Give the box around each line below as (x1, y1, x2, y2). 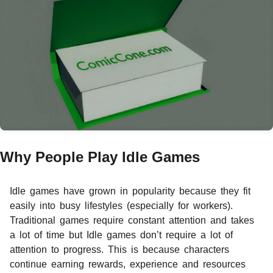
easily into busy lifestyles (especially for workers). (10, 200, 233, 211)
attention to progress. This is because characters (10, 244, 229, 255)
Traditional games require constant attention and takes (10, 214, 254, 225)
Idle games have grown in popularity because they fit (10, 185, 250, 196)
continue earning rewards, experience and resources (10, 258, 246, 269)
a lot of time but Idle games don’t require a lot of (10, 229, 233, 240)
